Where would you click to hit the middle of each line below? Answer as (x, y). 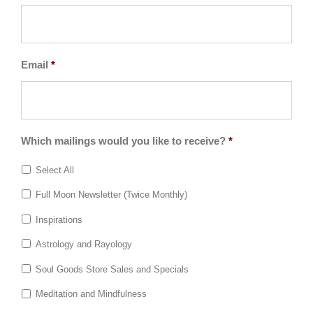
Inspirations (59, 219)
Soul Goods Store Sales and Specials (112, 269)
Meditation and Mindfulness (91, 294)
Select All (55, 170)
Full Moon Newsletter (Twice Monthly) (111, 195)
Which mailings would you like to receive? (123, 141)
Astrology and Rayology (84, 245)
